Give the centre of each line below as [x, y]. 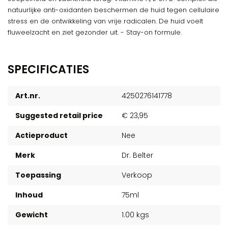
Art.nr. [28, 96]
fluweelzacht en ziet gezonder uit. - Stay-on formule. [96, 32]
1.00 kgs [135, 215]
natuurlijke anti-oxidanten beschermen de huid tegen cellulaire [113, 10]
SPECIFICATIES [48, 69]
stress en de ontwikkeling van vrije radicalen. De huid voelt [105, 21]
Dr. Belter [137, 155]
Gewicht [32, 215]
